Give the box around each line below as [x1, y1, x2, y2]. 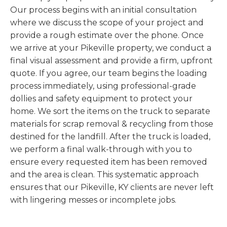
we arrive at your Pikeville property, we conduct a [10, 43, 211, 53]
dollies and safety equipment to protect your [10, 94, 193, 103]
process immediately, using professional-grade [10, 81, 196, 91]
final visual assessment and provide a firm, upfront [10, 56, 213, 65]
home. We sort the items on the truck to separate [10, 106, 210, 116]
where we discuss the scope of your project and [10, 18, 204, 27]
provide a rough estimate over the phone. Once [10, 30, 204, 40]
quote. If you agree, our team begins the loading [10, 68, 207, 78]
